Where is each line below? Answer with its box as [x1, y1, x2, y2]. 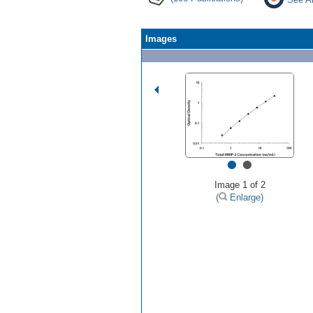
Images [145, 33, 177, 44]
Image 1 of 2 [214, 179, 265, 190]
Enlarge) [227, 191, 263, 203]
